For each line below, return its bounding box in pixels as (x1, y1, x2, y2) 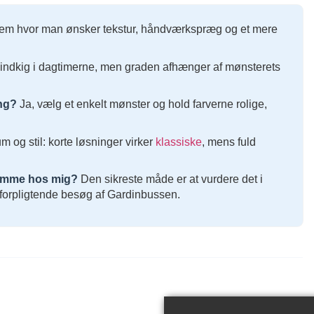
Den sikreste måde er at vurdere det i (78, 173, 263, 186)
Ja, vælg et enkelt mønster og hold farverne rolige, (17, 98, 267, 111)
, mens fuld (202, 135, 256, 148)
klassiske (156, 135, 202, 148)
